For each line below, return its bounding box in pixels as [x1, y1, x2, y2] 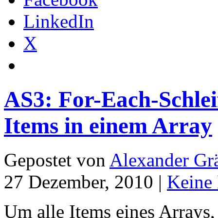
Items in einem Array [4, 113, 212, 138]
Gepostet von [4, 149, 109, 171]
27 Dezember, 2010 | [4, 171, 167, 193]
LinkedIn [23, 10, 94, 32]
